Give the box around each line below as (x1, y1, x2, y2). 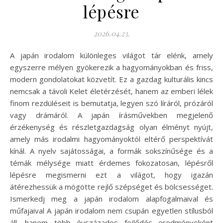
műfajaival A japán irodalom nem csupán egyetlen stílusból (10, 206, 213, 216)
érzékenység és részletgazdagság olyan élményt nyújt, (10, 122, 213, 132)
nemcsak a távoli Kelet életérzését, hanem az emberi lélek (10, 86, 213, 97)
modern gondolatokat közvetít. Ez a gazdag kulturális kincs (10, 74, 213, 85)
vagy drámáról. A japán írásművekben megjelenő (10, 110, 213, 120)
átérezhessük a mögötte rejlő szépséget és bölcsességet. (10, 182, 213, 192)
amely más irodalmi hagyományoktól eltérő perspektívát (10, 134, 213, 144)
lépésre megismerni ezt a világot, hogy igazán (10, 170, 213, 180)
